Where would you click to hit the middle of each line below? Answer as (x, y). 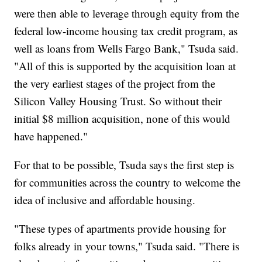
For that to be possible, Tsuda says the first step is (124, 164)
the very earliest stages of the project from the (115, 83)
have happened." (51, 136)
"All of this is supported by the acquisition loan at (125, 65)
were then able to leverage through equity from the (127, 13)
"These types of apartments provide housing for (120, 228)
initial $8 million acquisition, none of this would (123, 118)
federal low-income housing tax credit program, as (126, 30)
